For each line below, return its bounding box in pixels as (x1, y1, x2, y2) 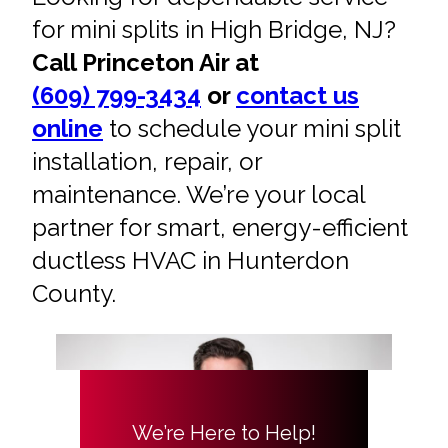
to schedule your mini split (103, 114, 401, 144)
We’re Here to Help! (132, 421, 316, 446)
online (32, 114, 103, 144)
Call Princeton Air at (32, 48, 259, 78)
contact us (236, 81, 359, 111)
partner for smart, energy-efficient (32, 213, 408, 243)
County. (32, 279, 116, 309)
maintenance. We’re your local (32, 180, 365, 210)
